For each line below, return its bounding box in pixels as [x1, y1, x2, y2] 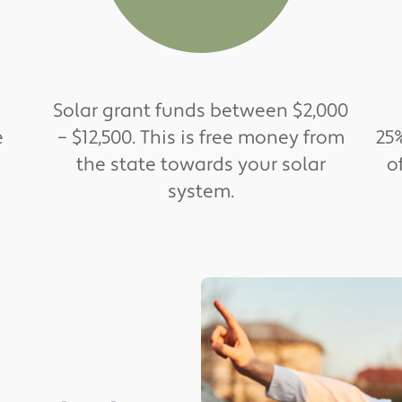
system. [167, 179, 234, 205]
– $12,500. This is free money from [57, 126, 345, 151]
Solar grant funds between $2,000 [53, 99, 349, 124]
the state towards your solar [75, 153, 326, 178]
